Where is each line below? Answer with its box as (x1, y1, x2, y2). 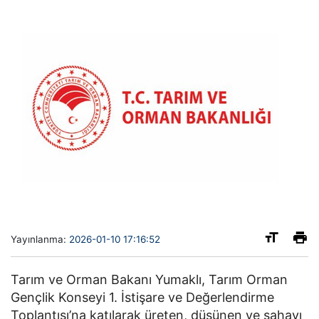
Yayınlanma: (11, 233, 69, 245)
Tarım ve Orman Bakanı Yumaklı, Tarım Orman (11, 271, 288, 287)
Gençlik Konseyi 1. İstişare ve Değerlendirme (11, 289, 274, 305)
